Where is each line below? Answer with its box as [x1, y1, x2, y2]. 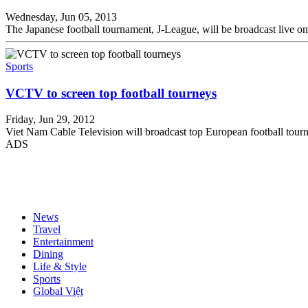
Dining [33, 248, 63, 261]
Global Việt [33, 285, 83, 298]
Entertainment [33, 236, 93, 248]
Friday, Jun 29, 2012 [5, 113, 95, 126]
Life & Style [33, 261, 87, 273]
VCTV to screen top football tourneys [5, 85, 217, 100]
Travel [33, 223, 60, 236]
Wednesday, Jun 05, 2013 [5, 10, 117, 23]
